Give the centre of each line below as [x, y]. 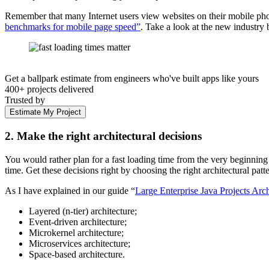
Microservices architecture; [80, 243]
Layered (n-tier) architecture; [83, 211]
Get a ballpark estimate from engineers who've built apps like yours [132, 79]
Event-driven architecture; [78, 222]
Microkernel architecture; [76, 232]
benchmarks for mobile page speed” [73, 27]
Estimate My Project [45, 112]
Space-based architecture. [77, 254]
